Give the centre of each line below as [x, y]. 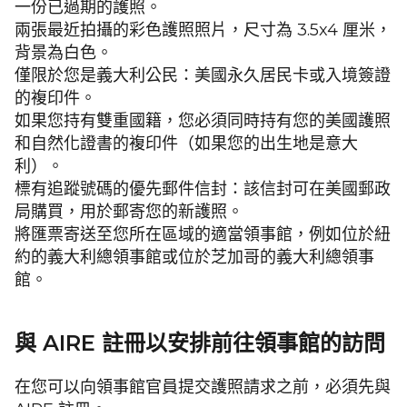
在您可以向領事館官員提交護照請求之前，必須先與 [203, 387]
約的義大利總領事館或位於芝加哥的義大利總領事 [194, 258]
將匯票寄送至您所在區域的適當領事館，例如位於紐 [203, 235]
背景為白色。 [64, 53]
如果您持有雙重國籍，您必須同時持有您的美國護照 [203, 121]
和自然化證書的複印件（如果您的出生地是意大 [186, 144]
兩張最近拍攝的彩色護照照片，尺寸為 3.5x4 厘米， [203, 30]
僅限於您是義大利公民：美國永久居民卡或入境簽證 [203, 76]
